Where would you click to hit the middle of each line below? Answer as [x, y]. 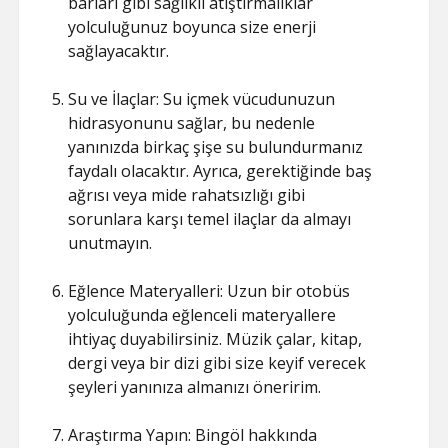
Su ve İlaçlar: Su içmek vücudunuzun [202, 99]
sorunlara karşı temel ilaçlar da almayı [210, 219]
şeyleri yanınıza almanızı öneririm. [195, 387]
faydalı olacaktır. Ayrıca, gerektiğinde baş [220, 171]
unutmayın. [110, 243]
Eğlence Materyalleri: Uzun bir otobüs [209, 291]
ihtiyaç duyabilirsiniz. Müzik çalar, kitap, [215, 339]
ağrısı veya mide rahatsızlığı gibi [187, 195]
